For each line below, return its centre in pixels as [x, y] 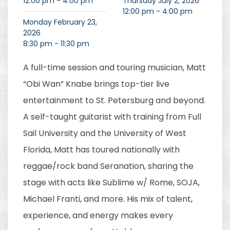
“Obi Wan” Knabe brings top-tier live [96, 84]
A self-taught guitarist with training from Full [112, 117]
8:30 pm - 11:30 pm [56, 44]
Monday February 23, [60, 22]
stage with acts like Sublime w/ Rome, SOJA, [111, 183]
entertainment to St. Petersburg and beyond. [114, 100]
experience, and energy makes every [98, 215]
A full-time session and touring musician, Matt [114, 68]
